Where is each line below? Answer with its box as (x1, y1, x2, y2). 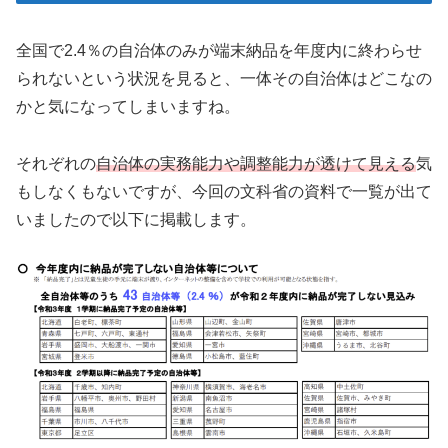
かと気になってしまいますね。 (16, 97, 240, 115)
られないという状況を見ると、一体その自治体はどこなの (16, 69, 432, 87)
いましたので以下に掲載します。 (16, 210, 256, 228)
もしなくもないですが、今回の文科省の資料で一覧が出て (16, 182, 432, 200)
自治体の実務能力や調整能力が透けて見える (96, 154, 416, 172)
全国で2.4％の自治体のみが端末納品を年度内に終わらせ (16, 41, 422, 59)
